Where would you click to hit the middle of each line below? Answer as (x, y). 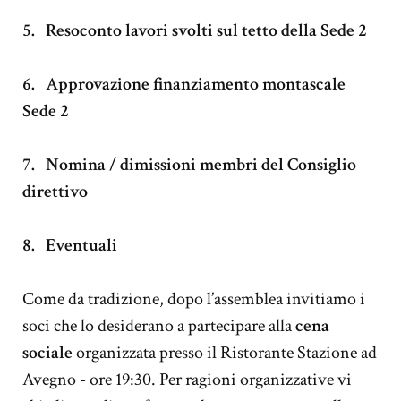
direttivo (55, 191)
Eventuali (81, 245)
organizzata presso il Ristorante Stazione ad (225, 352)
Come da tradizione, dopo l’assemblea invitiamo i (194, 299)
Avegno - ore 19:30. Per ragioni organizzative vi (187, 379)
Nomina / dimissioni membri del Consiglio (201, 164)
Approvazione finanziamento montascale (196, 84)
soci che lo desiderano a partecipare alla (159, 325)
